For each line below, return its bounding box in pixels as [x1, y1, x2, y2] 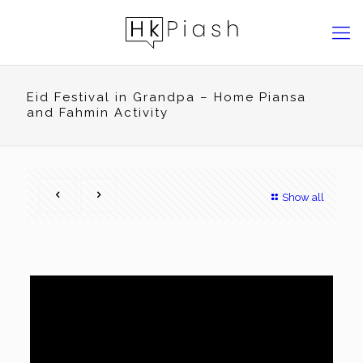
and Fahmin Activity [27, 105, 169, 120]
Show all [282, 191, 324, 203]
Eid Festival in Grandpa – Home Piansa [27, 90, 306, 105]
